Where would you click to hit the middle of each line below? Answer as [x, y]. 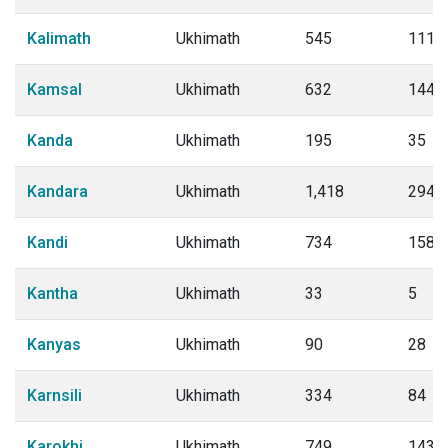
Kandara [57, 191]
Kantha [52, 293]
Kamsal [54, 89]
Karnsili [54, 395]
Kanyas [54, 344]
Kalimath [59, 38]
